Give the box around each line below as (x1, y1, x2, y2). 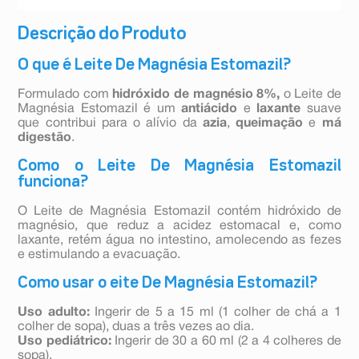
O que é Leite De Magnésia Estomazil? (18, 58, 292, 73)
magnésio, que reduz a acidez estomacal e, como (18, 220, 341, 232)
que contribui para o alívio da (18, 118, 203, 130)
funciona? (18, 175, 89, 190)
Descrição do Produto (18, 26, 187, 43)
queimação (236, 118, 304, 130)
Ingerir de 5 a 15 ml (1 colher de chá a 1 (89, 307, 341, 319)
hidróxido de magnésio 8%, (112, 89, 280, 101)
